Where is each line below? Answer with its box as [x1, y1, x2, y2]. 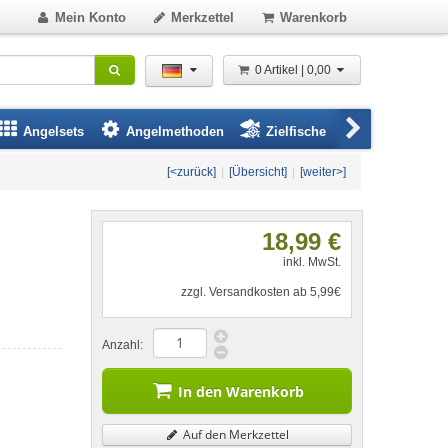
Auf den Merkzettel [179, 426, 289, 443]
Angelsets [23, 124, 84, 139]
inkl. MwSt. [283, 255, 341, 269]
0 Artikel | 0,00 [254, 63, 334, 77]
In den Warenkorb [178, 382, 304, 401]
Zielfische [266, 124, 326, 139]
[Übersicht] [229, 165, 287, 179]
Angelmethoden [126, 124, 224, 139]
